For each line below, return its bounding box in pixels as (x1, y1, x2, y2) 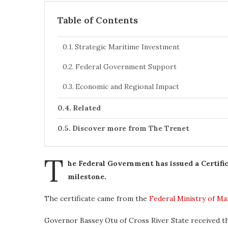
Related (72, 103, 101, 112)
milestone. (68, 172, 106, 181)
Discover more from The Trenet (72, 124, 189, 133)
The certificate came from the (44, 194, 149, 203)
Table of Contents (58, 14, 138, 26)
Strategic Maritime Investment (74, 42, 180, 51)
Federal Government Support (75, 62, 177, 71)
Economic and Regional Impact (75, 82, 179, 91)
